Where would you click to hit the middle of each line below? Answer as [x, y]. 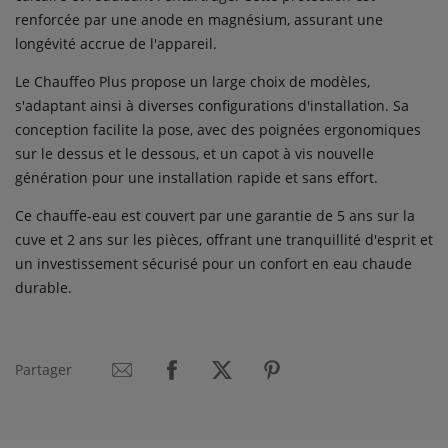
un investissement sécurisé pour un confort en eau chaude [213, 264]
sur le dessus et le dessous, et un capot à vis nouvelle [194, 154]
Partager [43, 370]
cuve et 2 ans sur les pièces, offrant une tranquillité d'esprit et [224, 240]
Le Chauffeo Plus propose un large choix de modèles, [192, 82]
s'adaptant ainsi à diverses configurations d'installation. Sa [212, 106]
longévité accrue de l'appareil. [116, 44]
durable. [43, 288]
